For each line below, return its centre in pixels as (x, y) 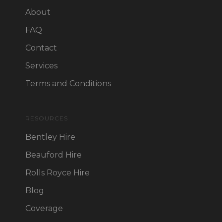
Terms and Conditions (68, 83)
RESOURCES (46, 118)
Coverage (44, 208)
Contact (41, 48)
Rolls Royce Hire (57, 172)
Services (41, 65)
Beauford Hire (53, 155)
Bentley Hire (50, 137)
